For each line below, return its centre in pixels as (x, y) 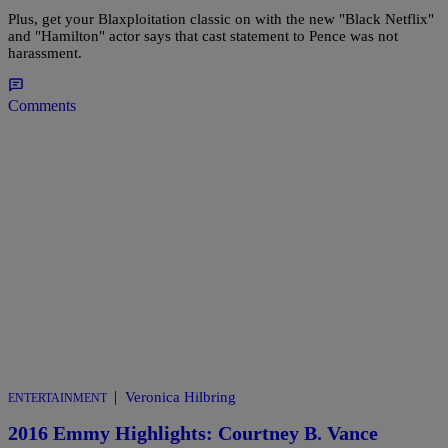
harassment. (45, 52)
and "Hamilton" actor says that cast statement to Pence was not (203, 35)
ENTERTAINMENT (57, 397)
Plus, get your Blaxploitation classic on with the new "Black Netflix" (221, 18)
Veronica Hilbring (180, 396)
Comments (42, 105)
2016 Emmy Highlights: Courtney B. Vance (193, 433)
